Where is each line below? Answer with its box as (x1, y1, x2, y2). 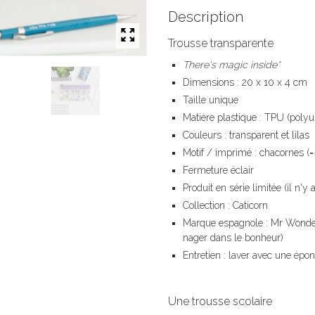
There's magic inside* (183, 58, 280, 70)
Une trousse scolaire (168, 294, 272, 308)
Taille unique (183, 94, 238, 105)
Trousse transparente (168, 36, 274, 50)
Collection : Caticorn (183, 199, 268, 211)
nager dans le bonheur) (183, 231, 283, 243)
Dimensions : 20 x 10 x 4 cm (183, 76, 307, 88)
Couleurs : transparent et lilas (183, 129, 309, 141)
